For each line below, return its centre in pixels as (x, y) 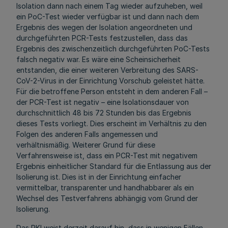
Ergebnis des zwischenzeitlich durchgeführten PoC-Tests (113, 49)
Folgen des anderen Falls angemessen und (87, 134)
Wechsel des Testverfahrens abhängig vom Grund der (107, 198)
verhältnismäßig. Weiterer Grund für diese (86, 145)
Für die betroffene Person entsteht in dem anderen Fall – (112, 91)
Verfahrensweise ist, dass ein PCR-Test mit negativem (107, 155)
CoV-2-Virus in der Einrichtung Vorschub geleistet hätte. (110, 81)
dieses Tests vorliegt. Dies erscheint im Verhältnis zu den (111, 123)
